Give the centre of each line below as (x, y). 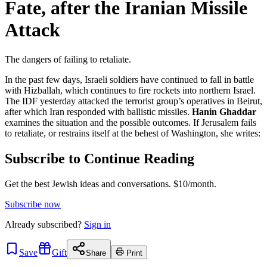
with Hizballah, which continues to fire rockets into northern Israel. (130, 90)
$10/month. (194, 184)
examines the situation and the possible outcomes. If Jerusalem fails (131, 122)
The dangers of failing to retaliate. (68, 59)
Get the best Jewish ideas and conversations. (88, 184)
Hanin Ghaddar (224, 111)
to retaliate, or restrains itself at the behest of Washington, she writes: (133, 133)
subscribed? (60, 224)
